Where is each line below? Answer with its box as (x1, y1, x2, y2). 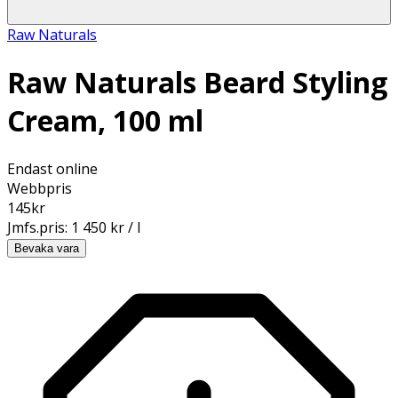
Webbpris (7, 178, 72, 198)
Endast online (7, 158, 98, 179)
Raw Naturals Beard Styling (7, 63, 387, 102)
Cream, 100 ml (7, 101, 203, 140)
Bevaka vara (14, 241, 79, 255)
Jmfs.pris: (7, 217, 71, 237)
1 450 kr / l (71, 217, 140, 237)
